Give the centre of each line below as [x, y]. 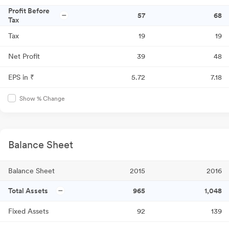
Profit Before [29, 11]
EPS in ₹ [21, 77]
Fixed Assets [28, 211]
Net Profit [24, 56]
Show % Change [42, 99]
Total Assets [28, 191]
